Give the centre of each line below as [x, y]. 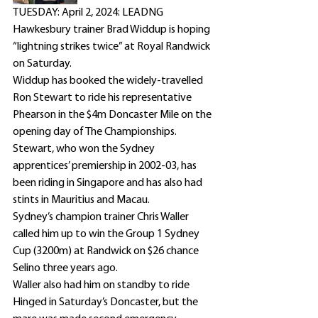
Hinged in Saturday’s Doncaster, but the [106, 302]
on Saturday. [42, 64]
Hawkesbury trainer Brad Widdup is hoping [113, 30]
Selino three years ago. [65, 268]
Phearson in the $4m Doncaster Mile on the [113, 115]
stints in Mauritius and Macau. [81, 200]
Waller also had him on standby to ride [102, 285]
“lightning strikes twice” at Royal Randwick [113, 47]
